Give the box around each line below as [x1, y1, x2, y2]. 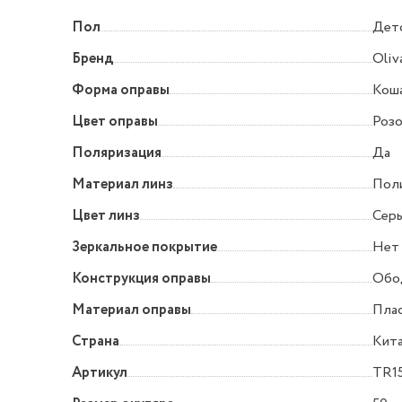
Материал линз [72, 174, 173, 196]
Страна [72, 331, 119, 353]
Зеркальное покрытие [72, 237, 217, 258]
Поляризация [72, 143, 162, 164]
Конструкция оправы [72, 268, 211, 290]
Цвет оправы [72, 111, 158, 133]
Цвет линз [72, 205, 140, 227]
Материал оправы [72, 300, 191, 321]
